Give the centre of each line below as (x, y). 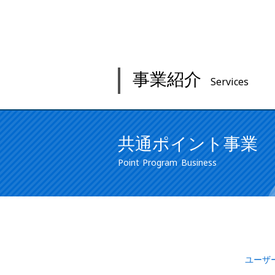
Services (230, 82)
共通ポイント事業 (188, 144)
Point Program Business (167, 163)
